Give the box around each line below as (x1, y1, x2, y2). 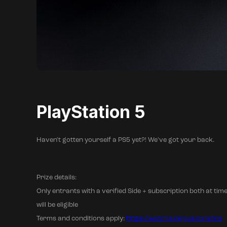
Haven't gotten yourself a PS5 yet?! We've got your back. (36, 137, 214, 144)
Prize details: (36, 174, 77, 181)
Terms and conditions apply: (36, 215, 126, 222)
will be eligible (36, 202, 78, 209)
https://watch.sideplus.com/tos (126, 215, 222, 222)
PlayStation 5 (36, 101, 145, 123)
